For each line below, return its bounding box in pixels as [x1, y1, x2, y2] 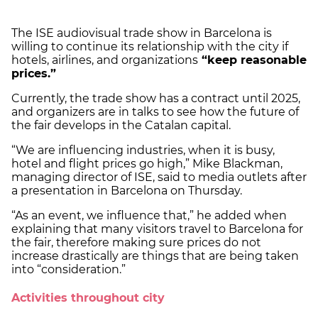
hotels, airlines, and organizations [11, 53, 198, 67]
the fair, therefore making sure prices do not [11, 236, 261, 250]
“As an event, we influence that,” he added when [11, 209, 287, 223]
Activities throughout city [11, 291, 165, 305]
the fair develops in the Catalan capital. [11, 119, 231, 133]
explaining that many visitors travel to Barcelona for [11, 222, 303, 236]
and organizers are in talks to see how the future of [11, 105, 299, 119]
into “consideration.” [11, 263, 126, 277]
